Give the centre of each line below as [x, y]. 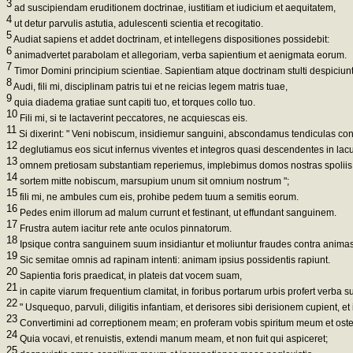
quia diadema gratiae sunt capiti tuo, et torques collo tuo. [134, 103]
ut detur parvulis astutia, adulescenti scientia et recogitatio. [137, 24]
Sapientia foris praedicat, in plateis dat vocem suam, [130, 276]
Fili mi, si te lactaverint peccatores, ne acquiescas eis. [132, 119]
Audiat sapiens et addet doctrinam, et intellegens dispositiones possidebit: [171, 40]
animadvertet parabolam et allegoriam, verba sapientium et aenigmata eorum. [179, 56]
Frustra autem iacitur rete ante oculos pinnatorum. [124, 229]
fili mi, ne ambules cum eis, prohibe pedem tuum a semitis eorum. [158, 197]
